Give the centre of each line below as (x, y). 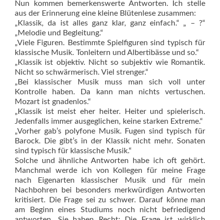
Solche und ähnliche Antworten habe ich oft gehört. (110, 161)
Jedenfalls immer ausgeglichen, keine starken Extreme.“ (109, 121)
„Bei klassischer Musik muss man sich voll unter (110, 82)
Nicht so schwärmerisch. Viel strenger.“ (82, 72)
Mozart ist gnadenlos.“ (53, 102)
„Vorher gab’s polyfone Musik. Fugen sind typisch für (110, 131)
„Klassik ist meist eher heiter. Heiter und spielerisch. (110, 111)
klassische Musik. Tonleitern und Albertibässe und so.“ (107, 53)
